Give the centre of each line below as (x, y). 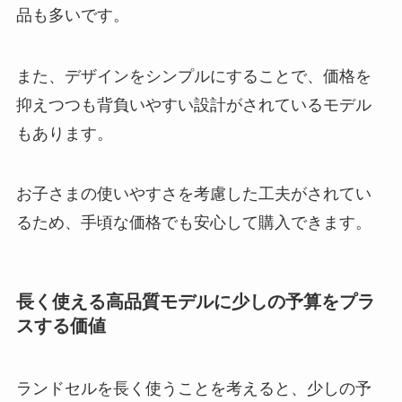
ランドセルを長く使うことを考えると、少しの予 (193, 388)
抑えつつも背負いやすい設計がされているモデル (193, 105)
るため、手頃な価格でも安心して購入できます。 (193, 223)
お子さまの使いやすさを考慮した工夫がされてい (193, 194)
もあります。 (64, 133)
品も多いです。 (72, 15)
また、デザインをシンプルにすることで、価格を (193, 76)
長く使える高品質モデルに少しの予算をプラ (195, 302)
